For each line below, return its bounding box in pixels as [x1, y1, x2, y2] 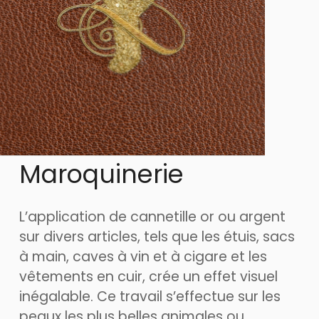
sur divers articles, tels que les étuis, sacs [19, 227, 295, 246]
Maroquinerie [19, 157, 184, 192]
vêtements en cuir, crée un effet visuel [19, 267, 278, 286]
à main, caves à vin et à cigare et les [19, 247, 267, 266]
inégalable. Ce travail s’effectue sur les [19, 287, 281, 306]
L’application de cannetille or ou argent [19, 207, 286, 226]
